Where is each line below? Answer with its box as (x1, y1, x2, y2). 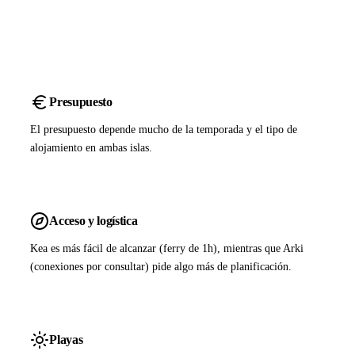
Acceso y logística (49, 212, 138, 228)
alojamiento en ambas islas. (30, 141, 153, 155)
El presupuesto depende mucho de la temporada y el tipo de (30, 123, 298, 136)
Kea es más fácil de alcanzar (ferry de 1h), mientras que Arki (30, 242, 304, 254)
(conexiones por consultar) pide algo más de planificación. (30, 260, 292, 273)
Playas (49, 331, 83, 347)
